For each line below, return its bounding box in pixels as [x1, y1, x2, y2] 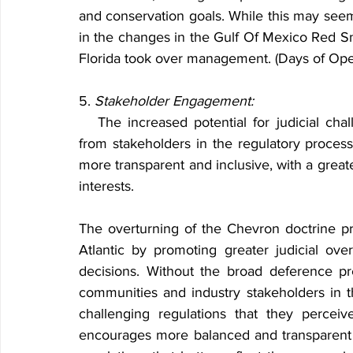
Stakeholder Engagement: [95, 93, 254, 109]
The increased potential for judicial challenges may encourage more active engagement [79, 114, 98, 130]
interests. [79, 178, 134, 194]
